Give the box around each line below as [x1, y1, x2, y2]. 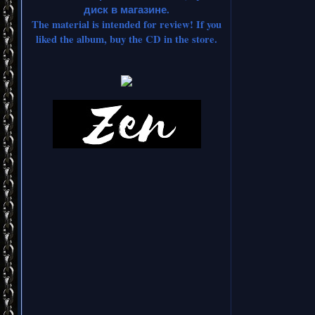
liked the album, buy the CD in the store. [36, 31, 217, 46]
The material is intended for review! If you [32, 16, 221, 32]
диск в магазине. [84, 1, 169, 17]
